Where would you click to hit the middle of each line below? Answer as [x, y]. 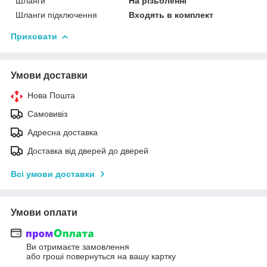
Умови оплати [44, 212]
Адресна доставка [63, 132]
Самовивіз [47, 114]
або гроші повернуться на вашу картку [101, 257]
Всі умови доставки [53, 174]
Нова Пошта [51, 95]
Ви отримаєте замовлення [78, 247]
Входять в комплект [171, 15]
